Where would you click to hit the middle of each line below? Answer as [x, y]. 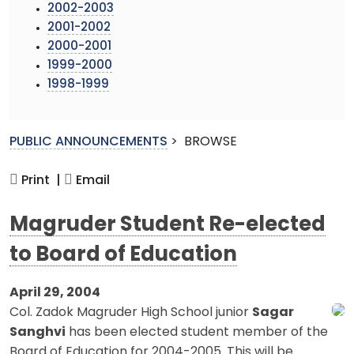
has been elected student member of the [197, 332]
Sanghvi [38, 332]
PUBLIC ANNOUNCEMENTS [88, 142]
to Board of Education [123, 255]
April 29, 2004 [55, 293]
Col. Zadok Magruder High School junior [131, 313]
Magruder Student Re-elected [168, 225]
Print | [40, 181]
